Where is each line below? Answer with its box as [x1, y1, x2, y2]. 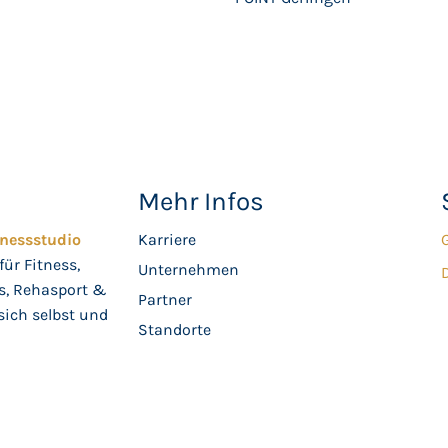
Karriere [138, 230, 197, 249]
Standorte [138, 320, 212, 339]
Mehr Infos [138, 186, 265, 217]
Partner [138, 290, 193, 309]
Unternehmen [138, 260, 240, 279]
